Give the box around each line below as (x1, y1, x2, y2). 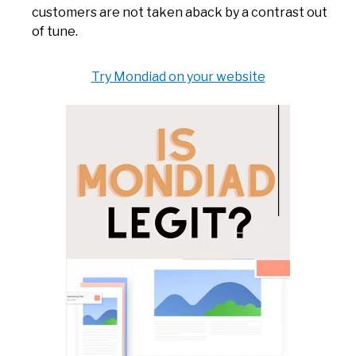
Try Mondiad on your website (91, 69, 265, 85)
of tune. (32, 24, 78, 40)
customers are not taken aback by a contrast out (32, 5, 327, 21)
